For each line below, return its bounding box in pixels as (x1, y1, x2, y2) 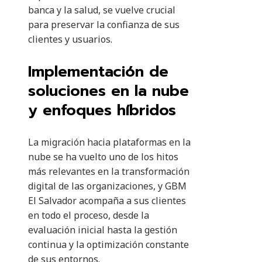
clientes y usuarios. (28, 33, 112, 46)
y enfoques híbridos (28, 99, 176, 122)
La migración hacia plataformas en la (28, 136, 191, 149)
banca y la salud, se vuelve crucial (28, 4, 175, 17)
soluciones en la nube (28, 80, 189, 103)
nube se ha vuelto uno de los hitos (28, 150, 178, 164)
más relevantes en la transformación (28, 165, 189, 178)
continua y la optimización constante (28, 238, 189, 251)
